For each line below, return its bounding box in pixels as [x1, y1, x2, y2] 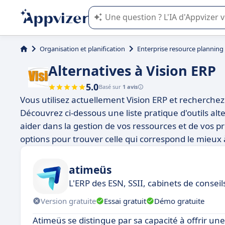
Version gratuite [41, 195, 96, 206]
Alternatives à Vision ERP [48, 61, 216, 80]
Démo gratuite [154, 195, 204, 206]
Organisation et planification [40, 44, 125, 53]
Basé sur [99, 83, 123, 90]
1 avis [123, 83, 138, 90]
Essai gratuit [104, 195, 146, 206]
